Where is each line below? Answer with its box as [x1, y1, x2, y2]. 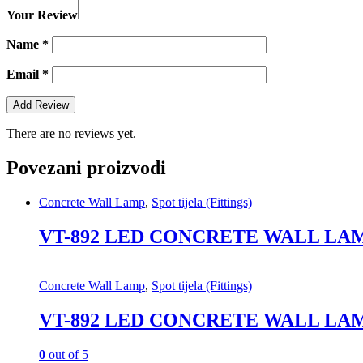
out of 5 [45, 347, 88, 361]
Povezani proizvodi [6, 157, 166, 179]
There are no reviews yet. [6, 126, 136, 141]
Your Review [6, 8, 78, 23]
